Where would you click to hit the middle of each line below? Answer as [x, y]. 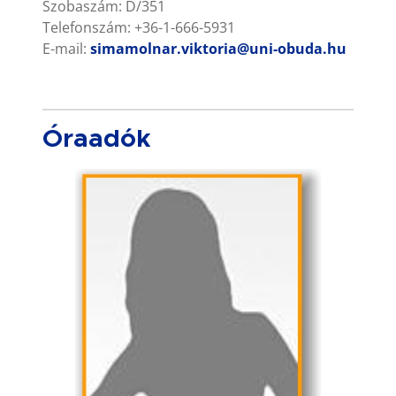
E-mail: [66, 48]
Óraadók [96, 139]
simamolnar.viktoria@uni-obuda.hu [218, 48]
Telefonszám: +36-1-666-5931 [139, 27]
